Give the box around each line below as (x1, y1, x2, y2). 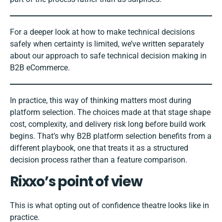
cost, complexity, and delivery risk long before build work (10, 119, 206, 129)
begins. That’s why (10, 131, 77, 141)
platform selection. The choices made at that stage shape (10, 108, 211, 117)
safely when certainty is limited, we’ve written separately (10, 39, 204, 49)
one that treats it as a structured (75, 143, 188, 153)
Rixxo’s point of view (10, 172, 142, 192)
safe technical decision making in (90, 51, 207, 61)
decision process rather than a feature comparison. (10, 155, 187, 165)
